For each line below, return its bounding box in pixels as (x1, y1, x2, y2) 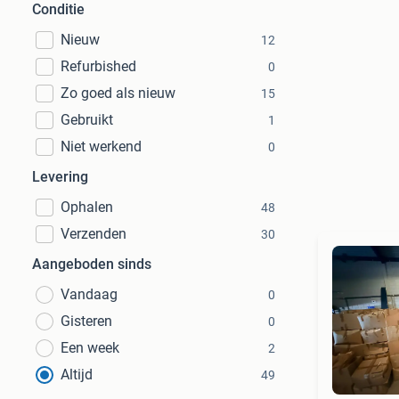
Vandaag (61, 286, 118, 303)
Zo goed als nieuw (61, 85, 175, 102)
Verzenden (61, 225, 126, 242)
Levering (32, 168, 88, 185)
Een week (61, 339, 119, 356)
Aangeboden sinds (32, 256, 151, 273)
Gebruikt (61, 111, 113, 128)
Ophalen (61, 199, 113, 216)
